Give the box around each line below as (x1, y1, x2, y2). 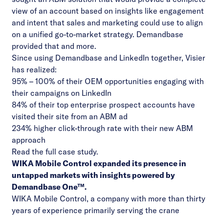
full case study (45, 147, 96, 156)
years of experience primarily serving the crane (12, 205, 179, 215)
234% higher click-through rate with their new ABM (12, 123, 193, 133)
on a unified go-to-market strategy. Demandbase (12, 29, 183, 39)
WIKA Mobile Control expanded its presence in (12, 158, 186, 168)
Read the (12, 147, 45, 156)
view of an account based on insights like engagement (12, 6, 204, 16)
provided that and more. (12, 41, 96, 51)
